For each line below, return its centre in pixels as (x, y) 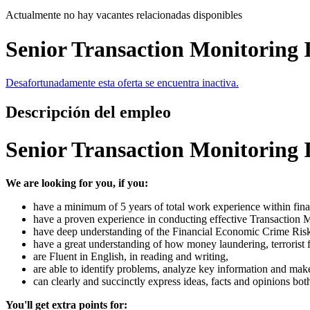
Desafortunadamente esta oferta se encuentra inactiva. (122, 83)
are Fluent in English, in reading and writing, (131, 257)
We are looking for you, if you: (77, 183)
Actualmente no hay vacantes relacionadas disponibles (124, 15)
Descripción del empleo (88, 112)
